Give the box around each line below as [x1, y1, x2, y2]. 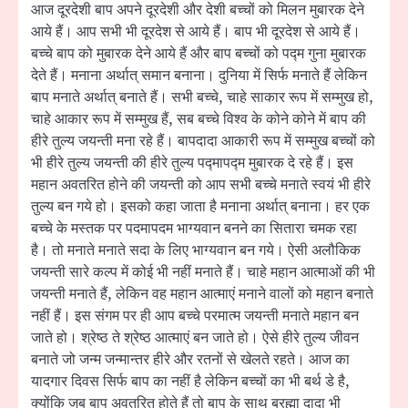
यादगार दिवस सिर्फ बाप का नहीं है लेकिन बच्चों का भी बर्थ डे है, [31, 371, 350, 392]
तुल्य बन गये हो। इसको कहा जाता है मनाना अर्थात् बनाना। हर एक [31, 196, 370, 217]
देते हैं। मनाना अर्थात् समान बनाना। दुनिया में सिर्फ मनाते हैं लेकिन [31, 65, 367, 86]
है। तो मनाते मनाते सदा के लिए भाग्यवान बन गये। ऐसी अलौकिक [31, 240, 361, 260]
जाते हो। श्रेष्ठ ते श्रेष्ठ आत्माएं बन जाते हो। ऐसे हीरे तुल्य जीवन [31, 327, 359, 348]
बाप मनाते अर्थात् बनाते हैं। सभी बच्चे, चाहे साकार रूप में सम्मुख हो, [31, 87, 373, 107]
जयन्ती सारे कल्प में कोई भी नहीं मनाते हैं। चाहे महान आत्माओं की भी [31, 261, 375, 282]
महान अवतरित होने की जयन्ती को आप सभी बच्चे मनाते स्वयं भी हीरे [31, 174, 371, 195]
